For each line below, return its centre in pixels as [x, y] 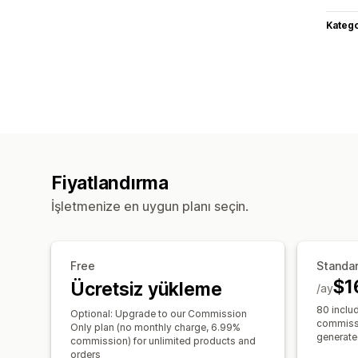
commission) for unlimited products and [163, 340]
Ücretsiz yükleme [146, 289]
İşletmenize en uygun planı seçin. [150, 206]
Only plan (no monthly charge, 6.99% [155, 327]
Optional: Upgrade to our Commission [159, 313]
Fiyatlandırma [110, 183]
